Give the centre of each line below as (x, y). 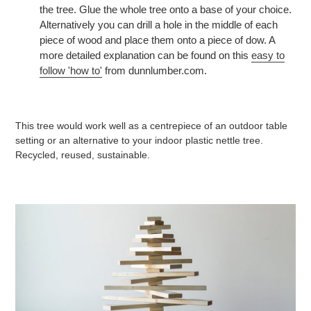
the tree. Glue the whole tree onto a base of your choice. (166, 10)
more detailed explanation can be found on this (145, 56)
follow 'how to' (71, 71)
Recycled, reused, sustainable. (83, 155)
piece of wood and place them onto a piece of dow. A (157, 40)
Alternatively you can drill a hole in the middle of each (159, 25)
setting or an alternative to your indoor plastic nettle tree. (139, 140)
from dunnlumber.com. (154, 71)
